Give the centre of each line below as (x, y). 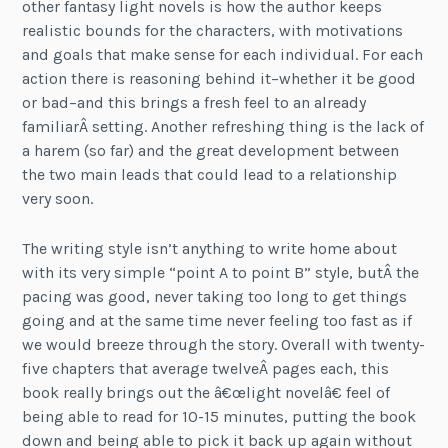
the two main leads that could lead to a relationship (210, 175)
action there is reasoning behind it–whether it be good (219, 79)
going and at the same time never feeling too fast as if (217, 321)
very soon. (58, 199)
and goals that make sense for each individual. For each (223, 55)
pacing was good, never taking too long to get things (215, 297)
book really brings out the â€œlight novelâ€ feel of (206, 393)
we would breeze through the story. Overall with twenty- (224, 345)
